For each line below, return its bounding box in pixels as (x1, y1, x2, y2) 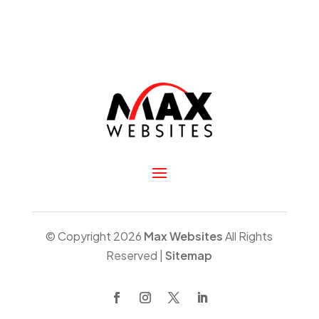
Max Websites (144, 228, 224, 244)
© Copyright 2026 (46, 228, 145, 244)
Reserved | (106, 247, 166, 263)
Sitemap (165, 247, 213, 263)
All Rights (223, 228, 273, 244)
